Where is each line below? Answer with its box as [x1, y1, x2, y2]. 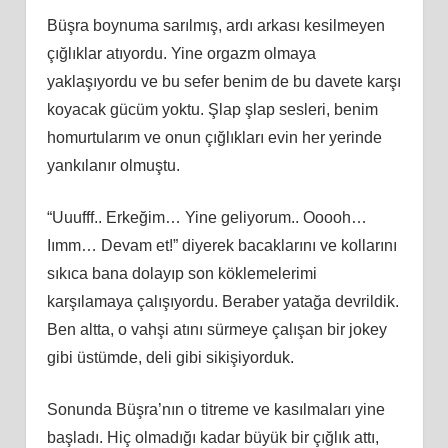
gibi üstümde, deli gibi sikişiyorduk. [46, 348, 294, 366]
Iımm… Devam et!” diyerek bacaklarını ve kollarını [46, 236, 397, 254]
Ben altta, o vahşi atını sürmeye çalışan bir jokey [46, 320, 387, 338]
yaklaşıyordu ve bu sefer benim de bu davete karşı [46, 72, 401, 90]
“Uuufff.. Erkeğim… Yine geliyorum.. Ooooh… [46, 208, 367, 226]
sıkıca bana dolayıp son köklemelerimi [46, 264, 317, 282]
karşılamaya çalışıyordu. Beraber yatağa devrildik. [46, 292, 399, 310]
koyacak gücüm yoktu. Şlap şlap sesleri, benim [46, 100, 378, 118]
